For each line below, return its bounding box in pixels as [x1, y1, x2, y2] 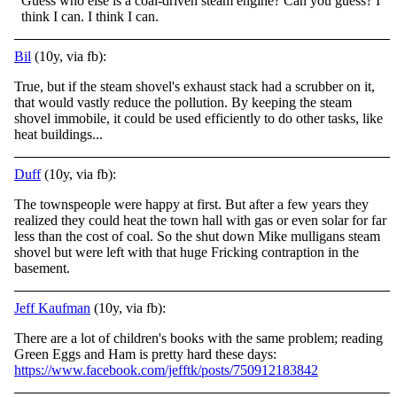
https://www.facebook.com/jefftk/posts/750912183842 [14, 362, 318, 378]
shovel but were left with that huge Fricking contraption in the [14, 244, 359, 260]
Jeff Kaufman [14, 300, 90, 315]
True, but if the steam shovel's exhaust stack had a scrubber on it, [14, 78, 375, 94]
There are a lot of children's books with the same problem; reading [14, 330, 383, 346]
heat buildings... [14, 126, 103, 142]
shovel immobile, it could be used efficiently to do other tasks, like [14, 110, 383, 126]
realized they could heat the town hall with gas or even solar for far [14, 212, 386, 228]
